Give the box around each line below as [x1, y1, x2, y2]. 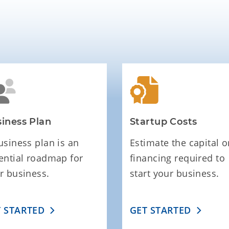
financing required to [130, 152, 225, 165]
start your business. [130, 167, 219, 180]
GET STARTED [130, 204, 191, 217]
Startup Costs [130, 116, 197, 128]
